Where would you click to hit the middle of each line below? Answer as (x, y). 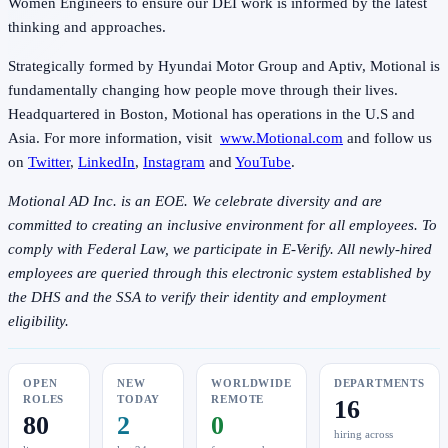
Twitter (49, 162)
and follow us (387, 138)
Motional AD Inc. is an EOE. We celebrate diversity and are (195, 201)
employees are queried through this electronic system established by (219, 273)
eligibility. (38, 321)
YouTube (263, 162)
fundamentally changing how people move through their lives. (203, 90)
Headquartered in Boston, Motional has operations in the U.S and (211, 114)
